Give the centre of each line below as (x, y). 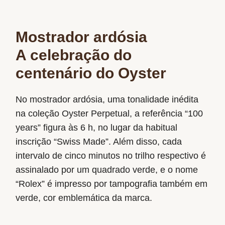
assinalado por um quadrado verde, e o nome (107, 170)
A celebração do (74, 55)
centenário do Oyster (91, 73)
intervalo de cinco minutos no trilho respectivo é (111, 155)
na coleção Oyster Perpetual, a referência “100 (109, 113)
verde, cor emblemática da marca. (84, 198)
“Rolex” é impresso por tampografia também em (112, 184)
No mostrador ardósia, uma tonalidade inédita (107, 99)
